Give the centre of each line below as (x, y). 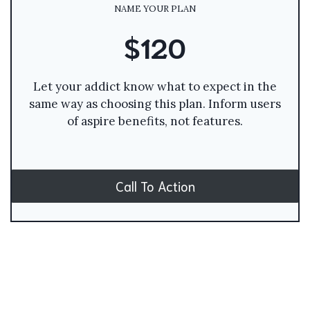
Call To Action (155, 186)
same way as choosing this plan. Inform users (155, 103)
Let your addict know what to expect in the (155, 86)
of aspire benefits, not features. (155, 121)
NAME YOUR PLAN (155, 8)
